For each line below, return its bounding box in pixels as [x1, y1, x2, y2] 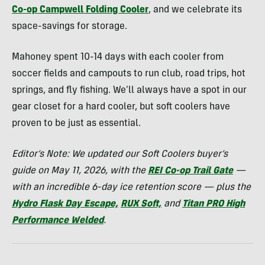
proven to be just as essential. [12, 119, 141, 128]
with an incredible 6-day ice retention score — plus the [12, 183, 251, 192]
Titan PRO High [182, 199, 245, 209]
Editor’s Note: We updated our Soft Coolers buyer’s [12, 150, 228, 159]
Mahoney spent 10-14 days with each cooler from [12, 53, 224, 62]
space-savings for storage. [12, 22, 127, 31]
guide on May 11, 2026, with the [12, 166, 148, 176]
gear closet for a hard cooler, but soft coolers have [12, 102, 230, 112]
